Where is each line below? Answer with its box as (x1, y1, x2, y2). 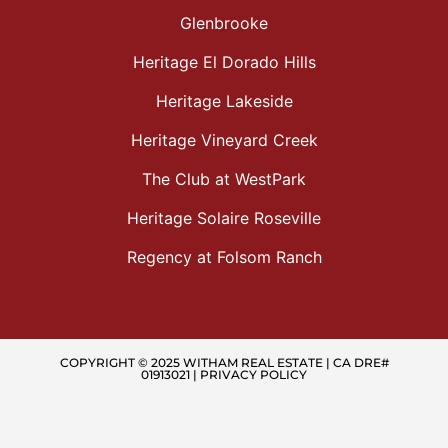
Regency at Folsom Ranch (126, 246, 322, 267)
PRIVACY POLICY (200, 366, 307, 382)
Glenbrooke (180, 12, 268, 33)
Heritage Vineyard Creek (130, 129, 318, 150)
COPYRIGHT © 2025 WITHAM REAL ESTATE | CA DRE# (59, 354, 389, 370)
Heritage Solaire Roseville (127, 207, 321, 228)
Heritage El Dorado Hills (132, 51, 316, 72)
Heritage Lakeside (155, 90, 293, 111)
